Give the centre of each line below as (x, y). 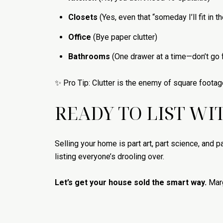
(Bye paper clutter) (124, 37)
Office (79, 37)
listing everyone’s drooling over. (110, 156)
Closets (83, 17)
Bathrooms (89, 56)
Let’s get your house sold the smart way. (131, 183)
